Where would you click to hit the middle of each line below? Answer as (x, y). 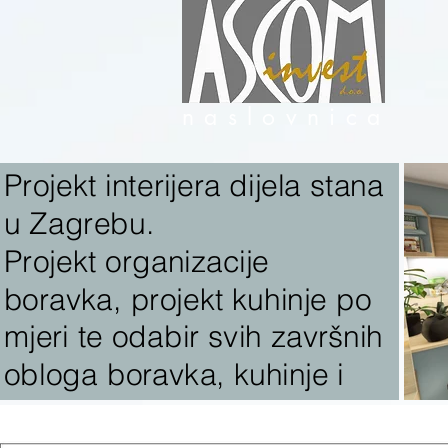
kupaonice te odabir (139, 411)
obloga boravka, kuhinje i (173, 374)
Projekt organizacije (136, 261)
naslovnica (286, 117)
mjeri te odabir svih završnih (193, 336)
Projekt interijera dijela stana (193, 185)
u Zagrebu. (79, 223)
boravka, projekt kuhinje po (187, 298)
